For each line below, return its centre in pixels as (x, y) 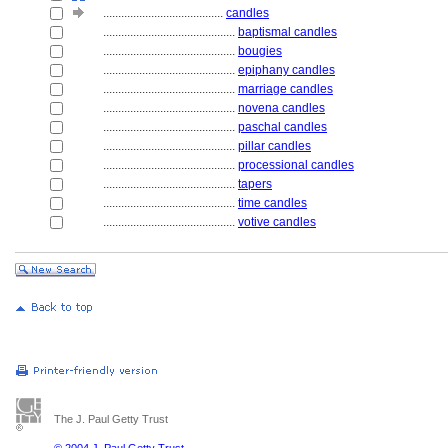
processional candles (296, 165)
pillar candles (274, 146)
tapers (255, 184)
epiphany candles (286, 70)
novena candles (281, 108)
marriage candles (285, 89)
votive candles (277, 222)
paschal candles (282, 127)
